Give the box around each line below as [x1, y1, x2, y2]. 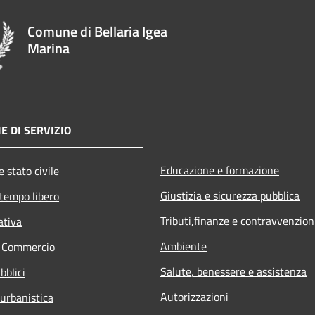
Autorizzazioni [160, 288, 229, 306]
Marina [27, 37, 70, 59]
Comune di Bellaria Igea [27, 20, 167, 42]
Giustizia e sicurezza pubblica [160, 187, 300, 205]
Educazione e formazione [160, 162, 279, 179]
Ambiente [160, 238, 207, 255]
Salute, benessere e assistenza [160, 263, 307, 281]
